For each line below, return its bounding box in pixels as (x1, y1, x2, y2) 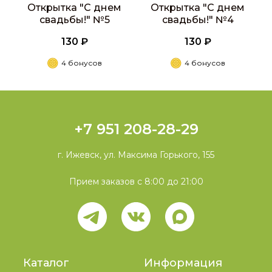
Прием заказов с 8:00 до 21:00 (69, 176, 203, 187)
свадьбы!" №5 (39, 14, 110, 25)
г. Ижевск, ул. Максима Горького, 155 (58, 149, 214, 160)
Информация (143, 256, 222, 270)
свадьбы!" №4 (161, 14, 234, 25)
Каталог (23, 256, 70, 270)
